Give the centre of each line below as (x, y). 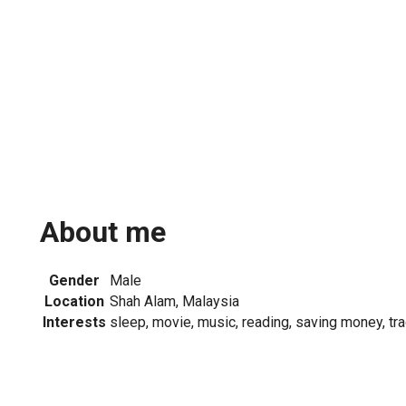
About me (103, 232)
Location (74, 301)
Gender (74, 280)
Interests (74, 322)
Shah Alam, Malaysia (174, 301)
